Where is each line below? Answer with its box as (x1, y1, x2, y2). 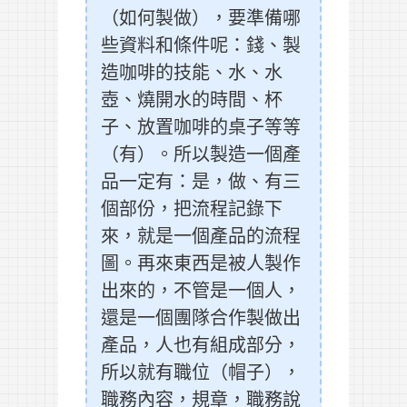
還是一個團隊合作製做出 (101, 303, 301, 331)
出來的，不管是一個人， (101, 276, 301, 303)
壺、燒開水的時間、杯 (101, 85, 283, 113)
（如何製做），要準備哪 (101, 4, 301, 31)
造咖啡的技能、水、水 (101, 58, 283, 85)
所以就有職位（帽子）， (101, 358, 301, 385)
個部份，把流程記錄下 (101, 194, 283, 222)
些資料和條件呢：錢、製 (101, 31, 301, 58)
